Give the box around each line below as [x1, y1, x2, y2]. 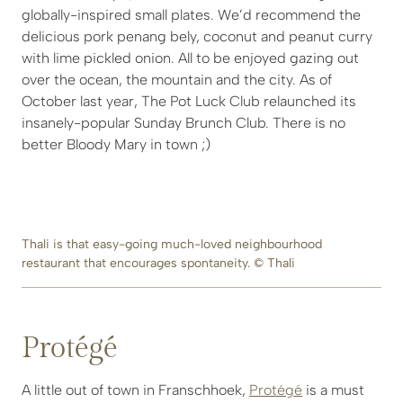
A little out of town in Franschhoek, [22, 381, 249, 399]
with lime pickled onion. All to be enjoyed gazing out [22, 49, 359, 67]
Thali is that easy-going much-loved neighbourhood [22, 237, 322, 253]
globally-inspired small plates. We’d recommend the [22, 6, 361, 24]
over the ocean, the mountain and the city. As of [22, 71, 332, 89]
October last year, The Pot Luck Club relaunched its [22, 93, 356, 111]
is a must [302, 381, 364, 399]
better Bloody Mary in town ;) [22, 136, 210, 154]
